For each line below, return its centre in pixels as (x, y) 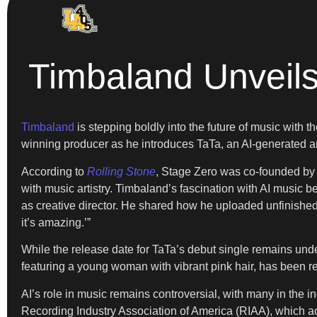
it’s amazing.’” (56, 222)
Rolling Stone (121, 171)
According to (54, 171)
